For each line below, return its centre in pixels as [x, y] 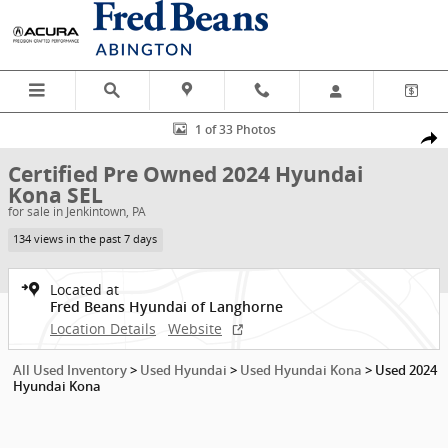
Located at [84, 289]
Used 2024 [406, 370]
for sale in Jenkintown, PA [77, 211]
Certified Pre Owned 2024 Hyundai [185, 174]
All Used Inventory [70, 370]
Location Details [103, 328]
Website [195, 328]
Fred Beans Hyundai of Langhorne [166, 306]
